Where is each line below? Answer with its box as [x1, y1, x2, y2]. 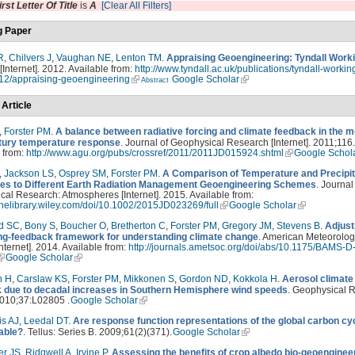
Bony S [25, 220, 55, 232]
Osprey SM [59, 168, 106, 180]
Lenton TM [116, 52, 162, 63]
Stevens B [277, 220, 320, 232]
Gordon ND [179, 273, 228, 284]
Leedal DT [24, 315, 68, 326]
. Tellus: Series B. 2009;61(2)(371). [23, 326, 172, 338]
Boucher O [60, 220, 106, 232]
